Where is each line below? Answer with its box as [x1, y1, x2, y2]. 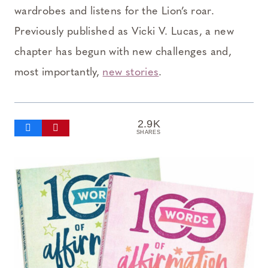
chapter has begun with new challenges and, [14, 46, 232, 58]
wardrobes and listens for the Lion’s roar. [14, 5, 215, 17]
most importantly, [14, 66, 103, 78]
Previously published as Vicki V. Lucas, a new [14, 26, 234, 38]
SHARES [136, 129, 161, 135]
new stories [102, 66, 159, 78]
